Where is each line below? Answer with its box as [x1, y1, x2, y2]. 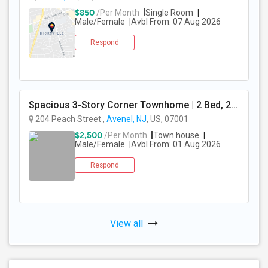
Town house [153, 130, 199, 140]
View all [110, 218, 145, 229]
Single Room [145, 8, 193, 17]
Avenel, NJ [106, 114, 147, 124]
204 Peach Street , [33, 114, 106, 124]
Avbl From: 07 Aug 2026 [131, 17, 221, 26]
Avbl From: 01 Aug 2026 [131, 139, 221, 149]
